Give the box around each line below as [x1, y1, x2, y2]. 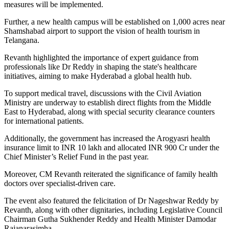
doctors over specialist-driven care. [4, 178, 116, 188]
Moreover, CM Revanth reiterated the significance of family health [4, 169, 218, 178]
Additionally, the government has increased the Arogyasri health [4, 133, 210, 143]
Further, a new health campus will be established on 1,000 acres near [4, 17, 225, 26]
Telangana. [4, 35, 39, 44]
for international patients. [4, 116, 84, 125]
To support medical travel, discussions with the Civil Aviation [4, 88, 201, 98]
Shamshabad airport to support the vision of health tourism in [4, 26, 200, 35]
